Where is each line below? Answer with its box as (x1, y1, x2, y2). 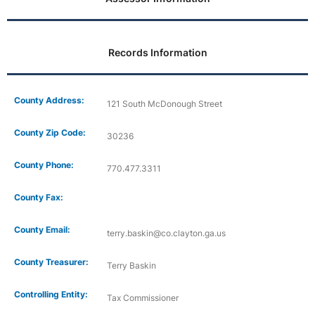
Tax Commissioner (106, 292, 179, 303)
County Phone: (14, 159, 74, 170)
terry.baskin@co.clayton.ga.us (106, 227, 226, 238)
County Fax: (14, 191, 63, 202)
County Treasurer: (14, 256, 89, 267)
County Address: (14, 94, 84, 105)
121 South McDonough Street (106, 98, 222, 109)
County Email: (14, 224, 70, 235)
